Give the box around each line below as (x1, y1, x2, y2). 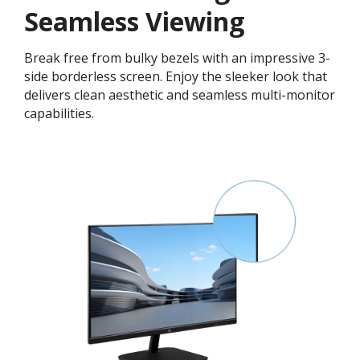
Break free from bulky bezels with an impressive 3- (24, 49, 330, 67)
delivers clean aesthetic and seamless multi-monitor (24, 86, 335, 104)
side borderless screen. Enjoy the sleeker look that (24, 67, 327, 86)
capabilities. (24, 104, 94, 123)
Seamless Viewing (24, 4, 244, 39)
